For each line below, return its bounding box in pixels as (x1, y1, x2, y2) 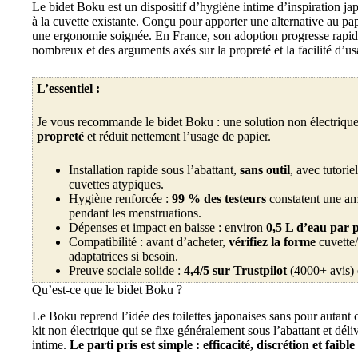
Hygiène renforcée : (69, 192, 172, 205)
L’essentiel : (37, 82, 100, 95)
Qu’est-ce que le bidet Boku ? (32, 283, 182, 296)
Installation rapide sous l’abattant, (69, 163, 240, 177)
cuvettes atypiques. (69, 177, 164, 191)
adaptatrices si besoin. (69, 249, 178, 263)
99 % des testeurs (172, 192, 266, 205)
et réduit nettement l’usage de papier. (84, 129, 271, 143)
